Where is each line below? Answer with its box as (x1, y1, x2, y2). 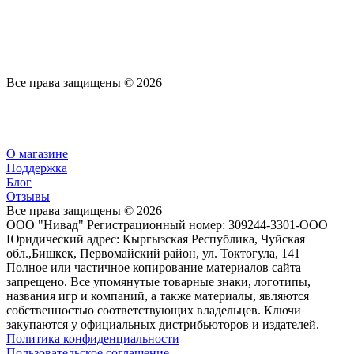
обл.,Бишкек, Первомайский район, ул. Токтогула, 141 (6, 246, 300, 260)
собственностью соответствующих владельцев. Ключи (6, 303, 301, 317)
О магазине (6, 146, 68, 160)
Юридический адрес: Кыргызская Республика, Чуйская (6, 232, 305, 246)
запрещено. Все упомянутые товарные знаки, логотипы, (6, 274, 311, 288)
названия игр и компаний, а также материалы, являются (6, 288, 309, 303)
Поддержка (6, 160, 67, 175)
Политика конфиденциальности (6, 331, 179, 345)
